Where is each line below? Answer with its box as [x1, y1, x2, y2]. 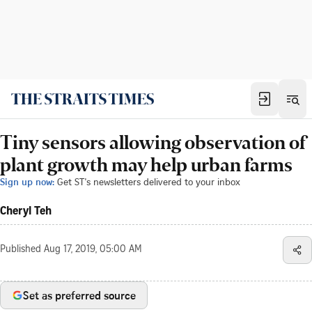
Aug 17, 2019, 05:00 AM [44, 245, 142, 255]
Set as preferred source [23, 288, 136, 303]
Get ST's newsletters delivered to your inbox [57, 175, 240, 188]
